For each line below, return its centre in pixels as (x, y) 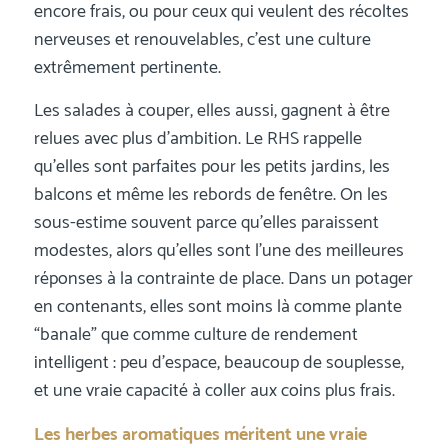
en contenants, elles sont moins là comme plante (217, 307)
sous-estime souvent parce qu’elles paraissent (206, 223)
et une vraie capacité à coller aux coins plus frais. (214, 391)
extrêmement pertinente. (127, 68)
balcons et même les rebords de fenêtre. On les (210, 195)
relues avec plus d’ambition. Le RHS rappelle (197, 139)
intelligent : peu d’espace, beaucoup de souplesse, (218, 363)
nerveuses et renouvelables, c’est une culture (202, 40)
